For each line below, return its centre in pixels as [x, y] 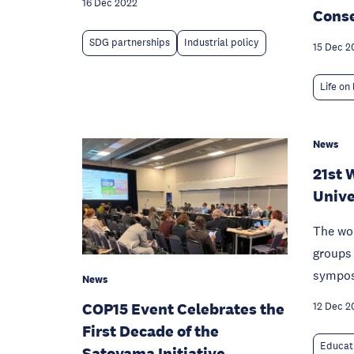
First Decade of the [151, 331]
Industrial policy [222, 43]
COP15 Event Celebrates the [183, 309]
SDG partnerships [130, 43]
